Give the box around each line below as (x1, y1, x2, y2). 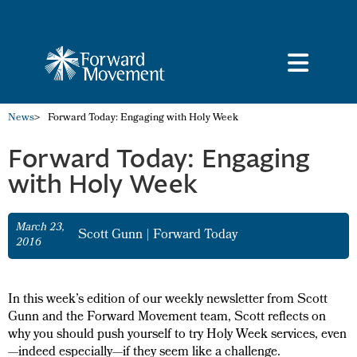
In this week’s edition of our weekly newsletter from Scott (8, 290, 328, 312)
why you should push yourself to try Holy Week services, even (8, 325, 347, 347)
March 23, (16, 219, 65, 237)
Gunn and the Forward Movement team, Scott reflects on (8, 308, 326, 329)
